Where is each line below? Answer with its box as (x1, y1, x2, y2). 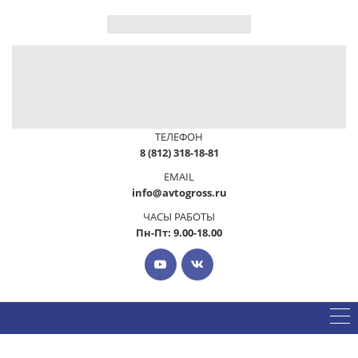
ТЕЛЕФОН (155, 129, 203, 145)
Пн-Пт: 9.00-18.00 (136, 225, 222, 241)
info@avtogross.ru (131, 185, 227, 201)
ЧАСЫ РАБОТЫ (143, 209, 215, 225)
